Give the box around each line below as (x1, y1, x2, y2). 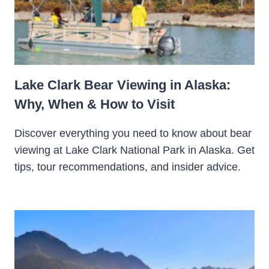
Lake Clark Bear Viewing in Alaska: (14, 77, 231, 93)
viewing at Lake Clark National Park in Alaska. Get (14, 144, 255, 157)
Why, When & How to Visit (14, 97, 175, 112)
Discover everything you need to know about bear (14, 127, 252, 140)
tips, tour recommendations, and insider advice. (14, 161, 241, 174)
